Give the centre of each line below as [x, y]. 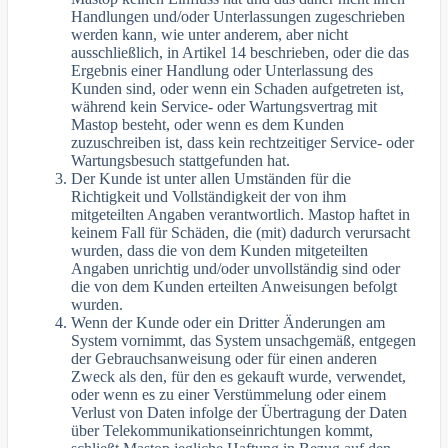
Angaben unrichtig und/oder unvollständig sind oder [236, 268]
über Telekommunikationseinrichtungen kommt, [222, 430]
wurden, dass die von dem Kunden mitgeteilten [220, 250]
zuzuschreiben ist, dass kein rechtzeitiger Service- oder [243, 142]
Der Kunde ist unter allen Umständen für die [211, 178]
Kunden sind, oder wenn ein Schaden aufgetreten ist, [238, 88]
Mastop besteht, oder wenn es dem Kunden [208, 124]
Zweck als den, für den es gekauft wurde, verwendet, [239, 376]
